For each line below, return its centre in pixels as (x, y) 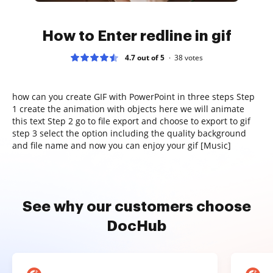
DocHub (136, 226)
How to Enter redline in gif (136, 36)
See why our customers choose (136, 206)
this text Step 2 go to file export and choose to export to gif (131, 121)
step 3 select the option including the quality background (129, 133)
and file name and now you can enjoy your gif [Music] (122, 145)
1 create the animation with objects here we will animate (128, 108)
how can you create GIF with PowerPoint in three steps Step (133, 96)
